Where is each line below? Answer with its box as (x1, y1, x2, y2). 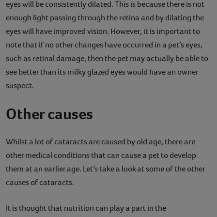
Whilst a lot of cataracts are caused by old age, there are (6, 136, 195, 147)
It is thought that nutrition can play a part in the (6, 202, 166, 214)
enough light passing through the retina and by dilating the (6, 12, 204, 23)
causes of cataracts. (6, 176, 74, 188)
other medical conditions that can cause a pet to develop (6, 149, 196, 161)
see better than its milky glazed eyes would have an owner (6, 66, 198, 77)
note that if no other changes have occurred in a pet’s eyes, (6, 39, 202, 50)
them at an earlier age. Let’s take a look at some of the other (6, 163, 205, 174)
